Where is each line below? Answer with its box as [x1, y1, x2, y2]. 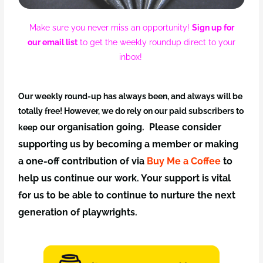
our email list [28, 37, 77, 47]
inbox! [119, 52, 144, 62]
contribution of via [62, 155, 147, 167]
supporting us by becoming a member [18, 138, 191, 150]
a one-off [18, 155, 62, 167]
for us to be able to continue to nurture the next [18, 189, 236, 201]
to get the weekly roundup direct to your [80, 37, 235, 47]
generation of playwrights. [18, 206, 140, 218]
